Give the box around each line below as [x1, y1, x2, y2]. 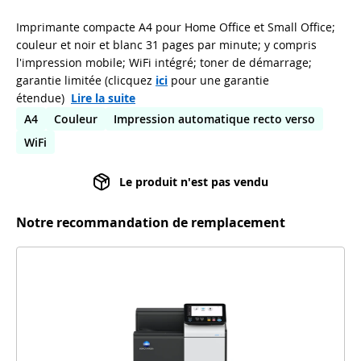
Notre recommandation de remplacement [16, 213, 285, 231]
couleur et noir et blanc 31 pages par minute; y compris [16, 36, 317, 52]
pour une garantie [168, 72, 269, 88]
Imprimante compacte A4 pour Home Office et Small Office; [16, 19, 335, 35]
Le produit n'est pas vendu [118, 173, 268, 189]
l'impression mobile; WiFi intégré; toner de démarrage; [16, 54, 312, 70]
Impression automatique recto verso [114, 110, 315, 127]
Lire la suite [71, 89, 135, 106]
